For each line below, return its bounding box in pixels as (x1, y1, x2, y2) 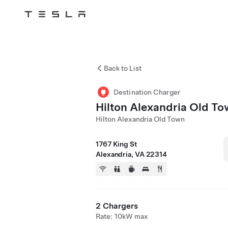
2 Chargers (96, 201, 138, 211)
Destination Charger (113, 88, 180, 96)
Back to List (104, 64, 141, 72)
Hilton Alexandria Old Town (96, 115, 185, 123)
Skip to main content (16, 24, 69, 32)
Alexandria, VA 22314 (96, 150, 167, 158)
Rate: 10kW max (96, 212, 149, 220)
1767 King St (96, 140, 137, 148)
